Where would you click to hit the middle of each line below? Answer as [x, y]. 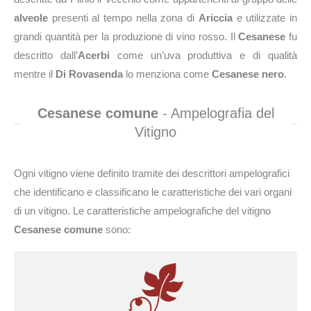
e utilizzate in [265, 18]
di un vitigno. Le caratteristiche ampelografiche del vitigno [142, 211]
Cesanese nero [248, 74]
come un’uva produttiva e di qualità [203, 55]
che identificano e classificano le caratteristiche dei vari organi [153, 192]
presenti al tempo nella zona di [123, 18]
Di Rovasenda [89, 74]
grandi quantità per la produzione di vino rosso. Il [126, 36]
